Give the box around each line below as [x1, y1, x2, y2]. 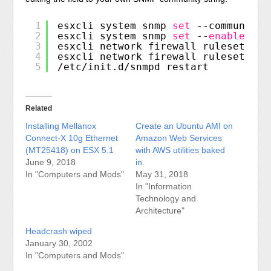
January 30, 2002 [25, 238, 93, 248]
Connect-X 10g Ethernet [25, 132, 119, 143]
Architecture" [135, 205, 184, 215]
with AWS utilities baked [135, 145, 225, 155]
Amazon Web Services [135, 132, 222, 143]
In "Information [135, 181, 192, 191]
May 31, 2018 [135, 169, 188, 179]
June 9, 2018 [25, 157, 76, 167]
